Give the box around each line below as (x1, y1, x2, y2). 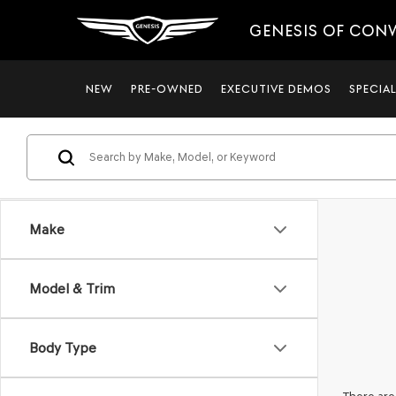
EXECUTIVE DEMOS (221, 82, 331, 95)
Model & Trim (29, 280, 115, 297)
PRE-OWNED (131, 82, 203, 95)
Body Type (29, 339, 96, 356)
